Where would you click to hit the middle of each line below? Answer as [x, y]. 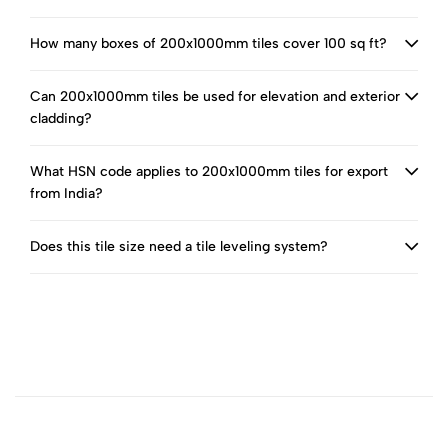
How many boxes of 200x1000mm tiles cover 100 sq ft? [208, 43]
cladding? [61, 118]
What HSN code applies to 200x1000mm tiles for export [209, 171]
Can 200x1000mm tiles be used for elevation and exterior [215, 96]
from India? [66, 193]
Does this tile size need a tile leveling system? [179, 246]
